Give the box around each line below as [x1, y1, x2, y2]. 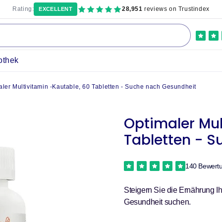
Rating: [12, 5, 34, 12]
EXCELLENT [39, 6, 73, 12]
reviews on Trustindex [142, 5, 210, 12]
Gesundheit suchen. [124, 198, 191, 206]
